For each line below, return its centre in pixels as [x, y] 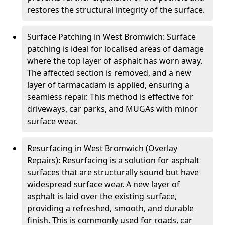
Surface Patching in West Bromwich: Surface [111, 37]
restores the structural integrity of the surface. [116, 10]
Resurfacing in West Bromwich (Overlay [102, 148]
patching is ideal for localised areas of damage [116, 49]
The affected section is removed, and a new [109, 73]
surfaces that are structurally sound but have [113, 172]
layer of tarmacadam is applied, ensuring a [108, 85]
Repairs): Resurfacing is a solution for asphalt [113, 160]
